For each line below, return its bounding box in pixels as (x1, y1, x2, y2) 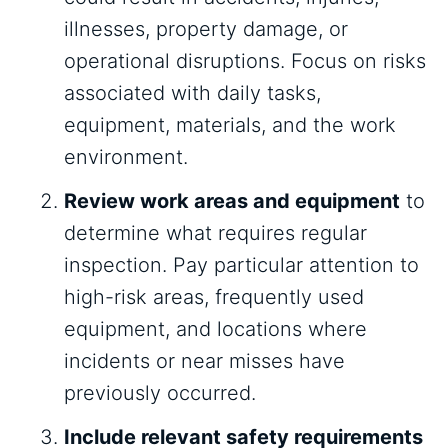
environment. (64, 145, 188, 169)
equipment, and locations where (64, 317, 367, 341)
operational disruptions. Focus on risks (64, 49, 426, 73)
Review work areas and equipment (64, 189, 400, 213)
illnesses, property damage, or (64, 17, 348, 41)
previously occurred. (64, 381, 256, 405)
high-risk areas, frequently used (64, 285, 364, 309)
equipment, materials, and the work (64, 113, 396, 137)
